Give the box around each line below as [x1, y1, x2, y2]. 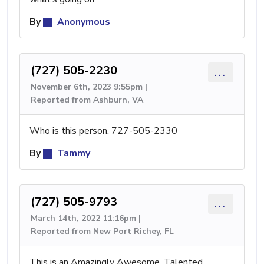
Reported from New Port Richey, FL [31, 226, 174, 237]
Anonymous [55, 15, 110, 28]
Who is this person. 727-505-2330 [29, 124, 177, 137]
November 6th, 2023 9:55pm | [31, 81, 147, 93]
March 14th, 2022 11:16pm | [31, 213, 141, 224]
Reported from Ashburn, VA [31, 94, 143, 105]
